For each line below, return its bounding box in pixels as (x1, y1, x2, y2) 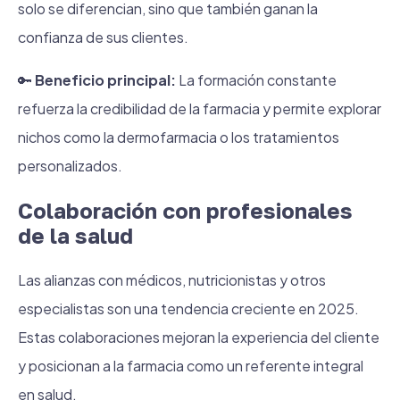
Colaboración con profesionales (18, 197, 353, 223)
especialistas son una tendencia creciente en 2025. (18, 299, 359, 318)
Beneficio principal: (35, 71, 176, 89)
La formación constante (176, 71, 337, 89)
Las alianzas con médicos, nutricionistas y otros (18, 271, 326, 289)
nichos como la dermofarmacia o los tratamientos (18, 128, 339, 146)
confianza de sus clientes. (18, 28, 188, 46)
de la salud (18, 222, 133, 248)
